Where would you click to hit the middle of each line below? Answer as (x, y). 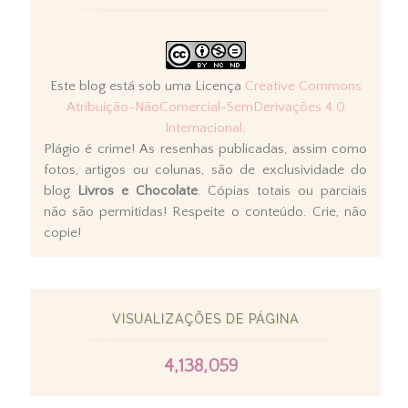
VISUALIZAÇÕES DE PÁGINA (205, 319)
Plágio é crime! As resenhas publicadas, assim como (205, 149)
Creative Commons (303, 87)
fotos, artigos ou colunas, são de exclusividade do (205, 170)
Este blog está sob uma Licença (147, 87)
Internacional (204, 128)
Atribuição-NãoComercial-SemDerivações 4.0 (205, 107)
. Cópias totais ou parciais (282, 191)
